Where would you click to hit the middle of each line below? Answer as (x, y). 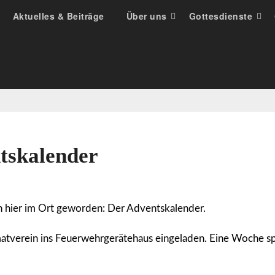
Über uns (146, 16)
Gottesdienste (220, 16)
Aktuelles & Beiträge (58, 16)
